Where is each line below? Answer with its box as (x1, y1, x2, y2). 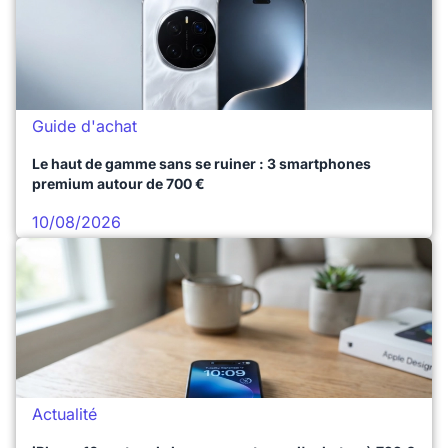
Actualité (32, 404, 97, 424)
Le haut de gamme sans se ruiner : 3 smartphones (32, 155, 371, 172)
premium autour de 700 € (32, 175, 205, 192)
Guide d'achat (32, 116, 137, 136)
